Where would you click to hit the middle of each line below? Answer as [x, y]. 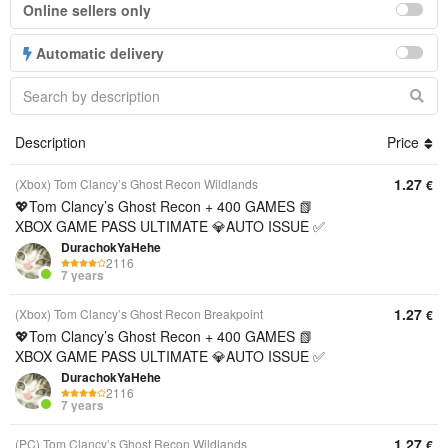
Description [50, 142]
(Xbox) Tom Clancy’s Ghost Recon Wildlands [136, 183]
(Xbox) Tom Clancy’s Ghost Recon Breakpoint [139, 313]
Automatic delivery [98, 53]
